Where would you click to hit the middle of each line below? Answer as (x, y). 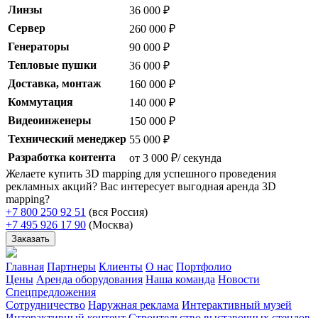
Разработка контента (62, 158)
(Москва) (111, 225)
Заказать (31, 239)
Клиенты (121, 267)
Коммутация (40, 102)
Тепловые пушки (52, 65)
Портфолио (204, 267)
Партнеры (71, 267)
